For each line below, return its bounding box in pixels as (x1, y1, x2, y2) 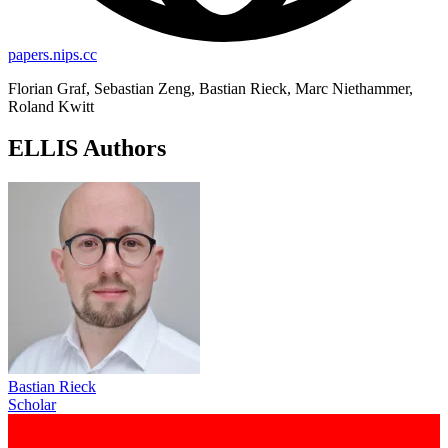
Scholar (8, 396, 56, 414)
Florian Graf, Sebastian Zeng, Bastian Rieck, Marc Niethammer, (8, 79, 413, 97)
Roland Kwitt (8, 97, 94, 115)
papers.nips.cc (8, 45, 97, 63)
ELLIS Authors (8, 135, 166, 162)
